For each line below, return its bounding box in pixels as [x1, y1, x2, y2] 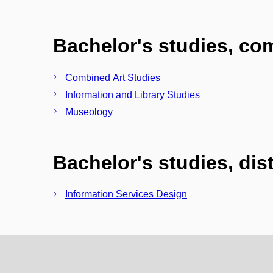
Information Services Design [65, 189, 187, 200]
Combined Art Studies [65, 72, 160, 83]
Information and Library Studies [65, 89, 200, 100]
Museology [65, 106, 113, 117]
